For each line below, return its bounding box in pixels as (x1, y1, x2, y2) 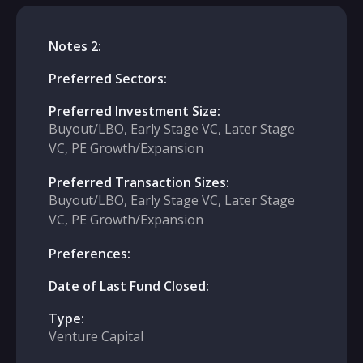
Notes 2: (49, 37, 101, 55)
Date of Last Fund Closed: (49, 277, 209, 295)
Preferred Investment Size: (49, 102, 220, 120)
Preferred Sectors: (49, 70, 167, 88)
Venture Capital (49, 327, 143, 345)
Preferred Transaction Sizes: (49, 173, 229, 191)
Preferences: (49, 245, 130, 263)
